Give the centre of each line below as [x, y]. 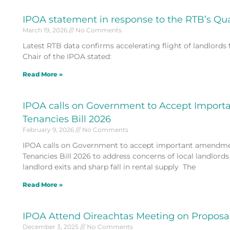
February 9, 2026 [49, 129]
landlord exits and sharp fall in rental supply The [109, 167]
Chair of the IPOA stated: [68, 56]
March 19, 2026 [45, 30]
